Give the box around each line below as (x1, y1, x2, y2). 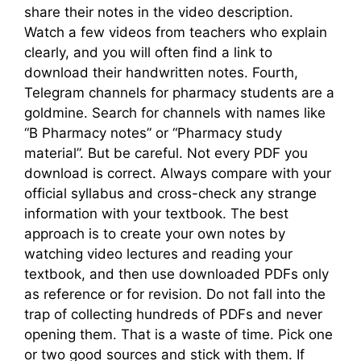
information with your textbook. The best (24, 205, 288, 222)
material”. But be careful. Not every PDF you (24, 145, 308, 162)
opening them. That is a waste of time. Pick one (24, 326, 333, 343)
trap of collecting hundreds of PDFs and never (24, 306, 322, 323)
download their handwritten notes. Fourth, (24, 64, 298, 81)
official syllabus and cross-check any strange (24, 185, 317, 202)
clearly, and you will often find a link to (24, 44, 272, 61)
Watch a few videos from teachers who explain (24, 24, 327, 41)
